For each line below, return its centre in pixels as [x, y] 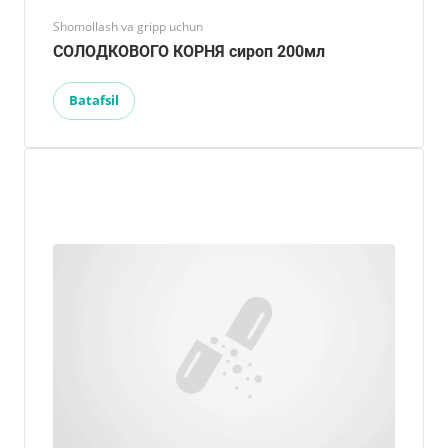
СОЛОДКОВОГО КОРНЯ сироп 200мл [189, 51]
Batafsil [94, 99]
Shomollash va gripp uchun [128, 26]
